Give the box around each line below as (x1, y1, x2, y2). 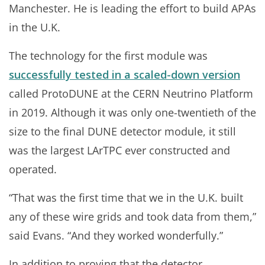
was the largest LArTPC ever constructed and (9, 143, 230, 158)
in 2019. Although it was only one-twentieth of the (9, 105, 256, 120)
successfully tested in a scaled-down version (9, 67, 240, 82)
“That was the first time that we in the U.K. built (9, 190, 243, 205)
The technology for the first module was (9, 49, 208, 63)
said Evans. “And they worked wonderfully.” (9, 228, 223, 243)
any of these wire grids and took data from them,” (9, 209, 256, 224)
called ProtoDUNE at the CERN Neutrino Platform (9, 86, 253, 101)
